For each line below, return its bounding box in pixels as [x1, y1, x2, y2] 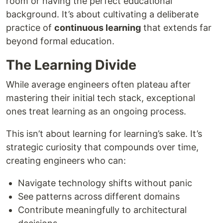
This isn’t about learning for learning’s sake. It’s [6, 128, 202, 139]
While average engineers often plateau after [6, 79, 191, 90]
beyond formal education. [6, 36, 114, 46]
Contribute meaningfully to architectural [18, 205, 187, 215]
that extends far [141, 22, 212, 33]
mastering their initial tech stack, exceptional [6, 93, 195, 103]
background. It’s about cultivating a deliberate [6, 9, 199, 19]
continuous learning [54, 22, 141, 33]
